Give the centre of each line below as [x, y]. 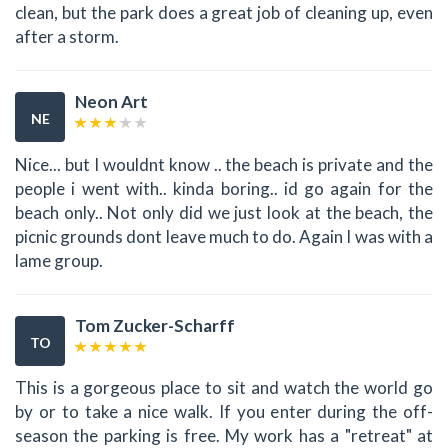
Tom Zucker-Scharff [155, 325]
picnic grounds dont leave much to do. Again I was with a [224, 236]
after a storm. [67, 37]
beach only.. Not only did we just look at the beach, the [224, 212]
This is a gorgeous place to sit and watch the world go [224, 388]
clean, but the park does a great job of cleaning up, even [224, 13]
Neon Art [111, 102]
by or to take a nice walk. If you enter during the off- [224, 412]
